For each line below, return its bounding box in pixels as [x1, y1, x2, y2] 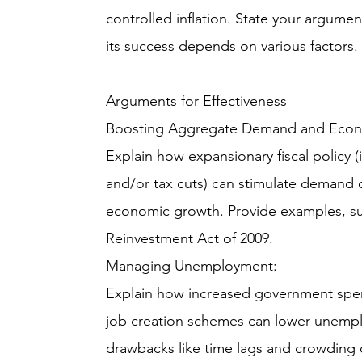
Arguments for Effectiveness [106, 92, 288, 110]
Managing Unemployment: [106, 257, 278, 275]
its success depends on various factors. [106, 37, 359, 55]
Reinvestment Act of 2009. [106, 229, 274, 247]
